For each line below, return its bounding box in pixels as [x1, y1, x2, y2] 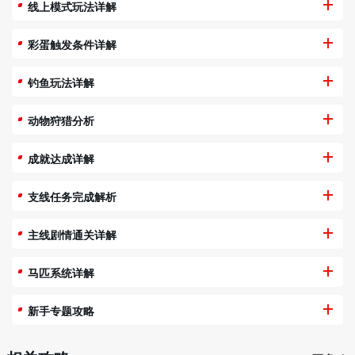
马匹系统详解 [28, 264, 94, 281]
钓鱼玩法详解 [28, 74, 94, 90]
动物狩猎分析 [28, 112, 94, 128]
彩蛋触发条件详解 [28, 36, 116, 52]
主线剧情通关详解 [28, 226, 116, 242]
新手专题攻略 [28, 302, 94, 319]
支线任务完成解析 [28, 188, 116, 204]
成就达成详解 [28, 150, 94, 166]
